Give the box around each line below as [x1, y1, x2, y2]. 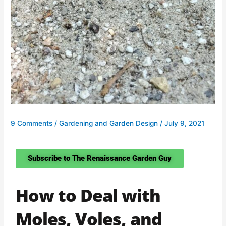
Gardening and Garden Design [59, 119, 158, 127]
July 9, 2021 [164, 119, 205, 127]
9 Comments [11, 119, 53, 127]
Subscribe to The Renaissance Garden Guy [28, 153, 172, 163]
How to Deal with [16, 183, 161, 207]
